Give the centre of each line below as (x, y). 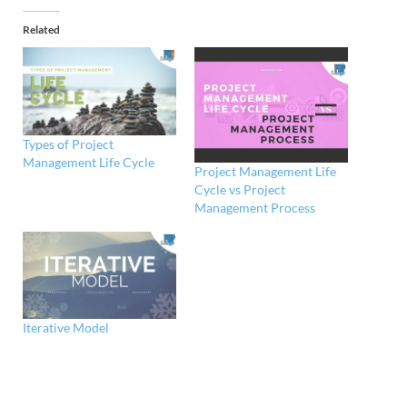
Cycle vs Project (240, 189)
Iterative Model (66, 328)
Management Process (255, 207)
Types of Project (68, 144)
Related (41, 29)
